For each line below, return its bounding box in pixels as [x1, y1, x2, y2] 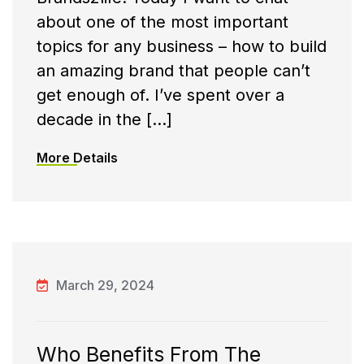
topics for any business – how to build [37, 37, 327, 57]
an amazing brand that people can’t [37, 61, 310, 81]
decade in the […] [37, 110, 172, 130]
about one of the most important [37, 12, 288, 32]
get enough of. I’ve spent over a [37, 85, 284, 106]
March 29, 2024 [56, 277, 154, 294]
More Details [37, 149, 118, 167]
